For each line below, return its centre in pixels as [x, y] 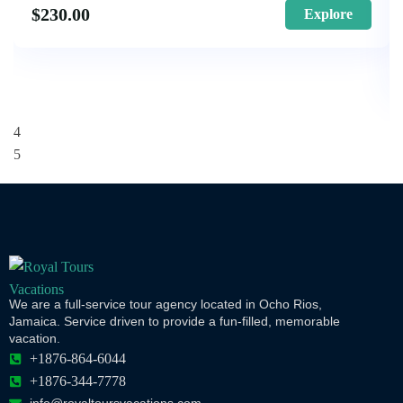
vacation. [35, 339]
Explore [328, 14]
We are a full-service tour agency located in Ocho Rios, [166, 304]
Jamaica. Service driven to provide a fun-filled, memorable [175, 322]
